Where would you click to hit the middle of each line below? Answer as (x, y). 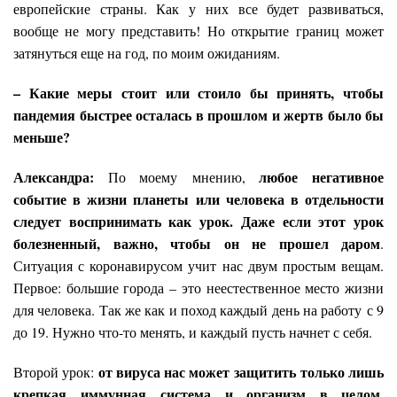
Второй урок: (56, 371)
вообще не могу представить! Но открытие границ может (198, 30)
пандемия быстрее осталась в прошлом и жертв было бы (198, 114)
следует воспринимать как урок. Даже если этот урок (198, 221)
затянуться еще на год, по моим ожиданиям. (147, 52)
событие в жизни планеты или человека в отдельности (198, 198)
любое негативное (322, 176)
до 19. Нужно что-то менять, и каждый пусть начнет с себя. (195, 331)
